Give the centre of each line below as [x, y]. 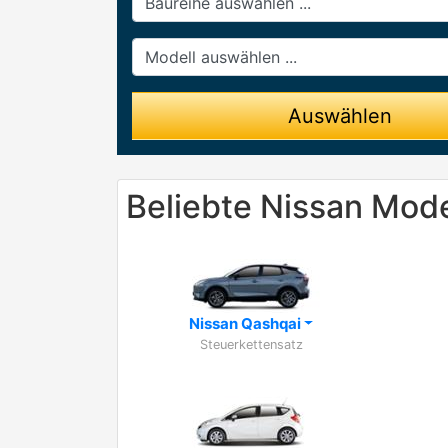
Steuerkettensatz [251, 344]
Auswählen [339, 116]
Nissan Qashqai [247, 323]
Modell [155, 47]
